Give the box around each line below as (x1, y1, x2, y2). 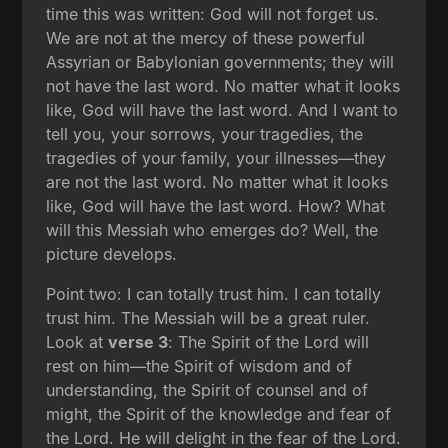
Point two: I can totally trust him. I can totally (46, 283, 382, 304)
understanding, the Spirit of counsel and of (46, 379, 369, 400)
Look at (46, 331, 109, 352)
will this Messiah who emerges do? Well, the (46, 219, 379, 240)
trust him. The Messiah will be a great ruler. (46, 307, 371, 328)
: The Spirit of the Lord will (168, 331, 370, 352)
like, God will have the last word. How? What (46, 195, 386, 216)
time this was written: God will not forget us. (46, 3, 380, 24)
